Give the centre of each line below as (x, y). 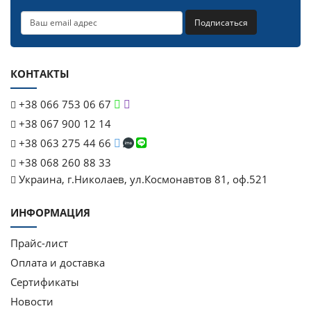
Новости (32, 301)
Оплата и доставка (58, 262)
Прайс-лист (39, 243)
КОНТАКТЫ (40, 73)
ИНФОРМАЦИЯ (50, 212)
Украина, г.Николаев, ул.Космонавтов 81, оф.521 (142, 179)
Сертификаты (45, 281)
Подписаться (221, 22)
